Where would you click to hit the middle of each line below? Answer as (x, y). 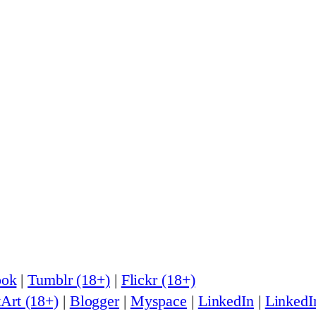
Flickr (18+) (158, 280)
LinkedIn (226, 301)
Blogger (95, 301)
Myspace (159, 301)
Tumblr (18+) (69, 280)
